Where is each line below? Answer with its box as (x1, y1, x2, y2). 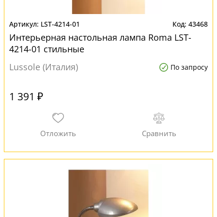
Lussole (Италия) (9, 61, 78, 73)
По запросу (170, 62, 208, 72)
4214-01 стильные (9, 43, 84, 55)
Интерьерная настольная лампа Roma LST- (9, 31, 191, 43)
